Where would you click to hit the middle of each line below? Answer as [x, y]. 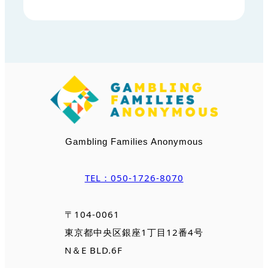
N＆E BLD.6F [94, 250]
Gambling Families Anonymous [134, 142]
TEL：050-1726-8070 [134, 178]
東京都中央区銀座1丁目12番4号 [134, 232]
